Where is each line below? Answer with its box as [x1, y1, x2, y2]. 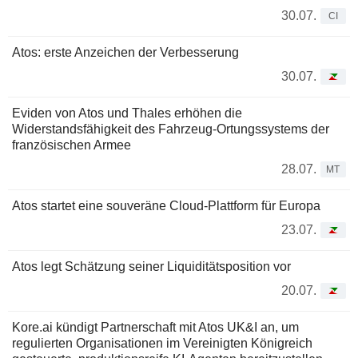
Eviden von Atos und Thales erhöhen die [12, 106, 242, 121]
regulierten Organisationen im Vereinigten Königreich [12, 336, 312, 351]
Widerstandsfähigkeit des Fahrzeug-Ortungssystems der [12, 122, 329, 137]
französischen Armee [12, 138, 131, 153]
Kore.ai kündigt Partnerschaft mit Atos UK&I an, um [12, 320, 299, 335]
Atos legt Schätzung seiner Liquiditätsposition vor [12, 260, 291, 274]
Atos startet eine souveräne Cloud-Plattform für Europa [12, 199, 320, 213]
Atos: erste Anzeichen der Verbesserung [12, 46, 239, 60]
